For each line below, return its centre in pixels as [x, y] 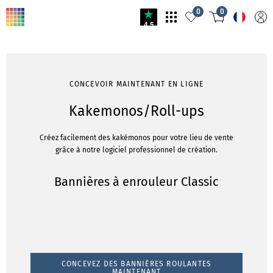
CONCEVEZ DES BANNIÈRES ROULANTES [136, 264]
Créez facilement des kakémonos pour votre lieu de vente [136, 138]
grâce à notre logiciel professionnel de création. [136, 150]
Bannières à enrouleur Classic [136, 182]
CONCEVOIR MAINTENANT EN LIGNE [136, 84]
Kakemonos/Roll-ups [136, 111]
